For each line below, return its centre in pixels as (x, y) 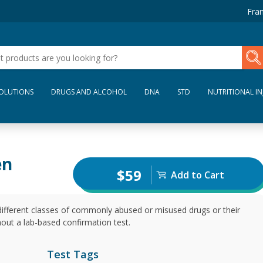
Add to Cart (197, 175)
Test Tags (73, 254)
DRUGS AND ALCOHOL (89, 92)
